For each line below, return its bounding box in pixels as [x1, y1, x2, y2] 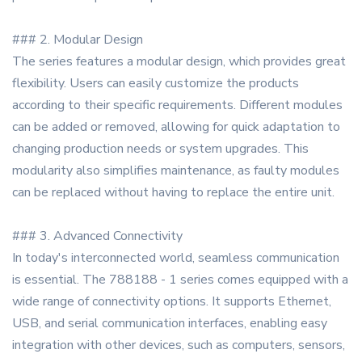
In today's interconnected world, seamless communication [12, 249, 339, 267]
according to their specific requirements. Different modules [12, 96, 343, 115]
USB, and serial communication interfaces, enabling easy [12, 314, 327, 333]
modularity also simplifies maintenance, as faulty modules [12, 162, 339, 180]
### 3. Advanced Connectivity [12, 227, 183, 246]
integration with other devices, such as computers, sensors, [12, 336, 345, 355]
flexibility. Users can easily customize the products [12, 74, 299, 93]
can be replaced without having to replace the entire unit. [12, 183, 335, 202]
